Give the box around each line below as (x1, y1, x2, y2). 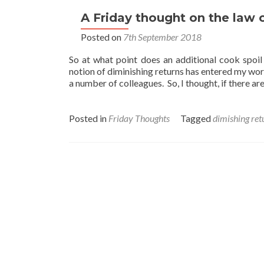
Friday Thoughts (108, 113, 170, 124)
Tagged (180, 113, 213, 124)
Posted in (69, 113, 108, 124)
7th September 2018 (123, 31, 202, 42)
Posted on (81, 31, 123, 42)
